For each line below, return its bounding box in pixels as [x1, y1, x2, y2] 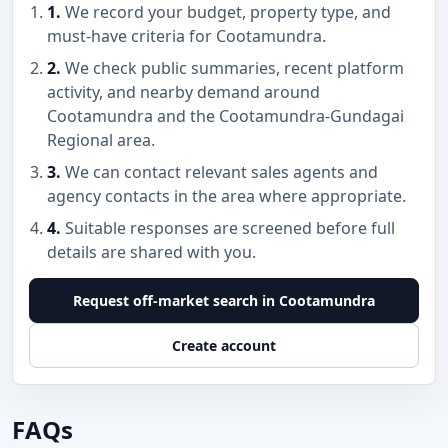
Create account [172, 336, 276, 355]
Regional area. [47, 129, 155, 151]
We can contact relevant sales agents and [61, 161, 378, 183]
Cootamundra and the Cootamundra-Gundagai [47, 105, 404, 127]
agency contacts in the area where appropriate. [47, 185, 406, 207]
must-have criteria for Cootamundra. [47, 25, 326, 47]
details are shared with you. [47, 241, 256, 263]
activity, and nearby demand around [47, 81, 320, 103]
